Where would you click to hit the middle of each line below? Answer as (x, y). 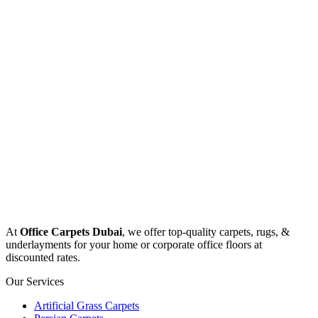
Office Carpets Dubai (71, 232)
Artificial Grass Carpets (87, 306)
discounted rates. (43, 258)
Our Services (35, 282)
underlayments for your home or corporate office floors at (134, 245)
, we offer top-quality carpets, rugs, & (206, 232)
